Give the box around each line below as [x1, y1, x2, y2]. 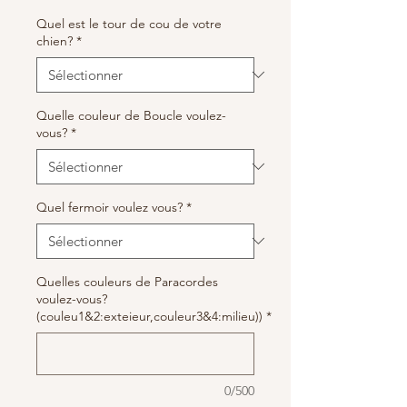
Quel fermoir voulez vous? [36, 198, 183, 215]
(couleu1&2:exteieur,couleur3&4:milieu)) [36, 307, 263, 324]
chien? [36, 32, 73, 49]
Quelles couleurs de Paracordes [36, 273, 218, 290]
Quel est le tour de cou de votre [36, 15, 222, 32]
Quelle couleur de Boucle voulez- [36, 106, 226, 124]
